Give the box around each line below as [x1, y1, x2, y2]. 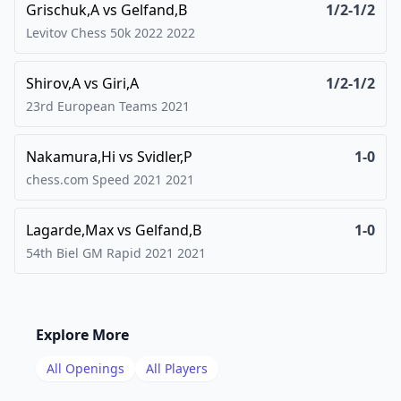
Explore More [36, 325, 129, 345]
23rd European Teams [26, 98, 158, 115]
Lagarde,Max [26, 220, 114, 240]
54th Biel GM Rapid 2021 [26, 244, 174, 261]
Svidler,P [137, 147, 192, 166]
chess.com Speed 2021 [26, 171, 162, 188]
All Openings [47, 360, 124, 377]
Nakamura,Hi [26, 147, 115, 166]
